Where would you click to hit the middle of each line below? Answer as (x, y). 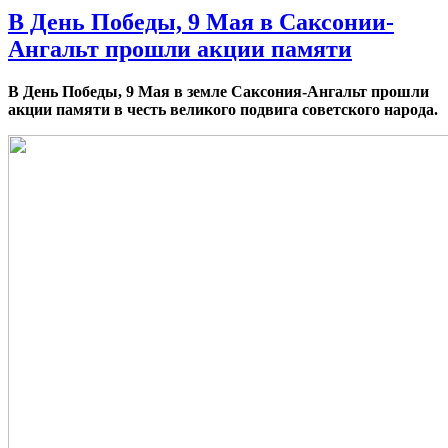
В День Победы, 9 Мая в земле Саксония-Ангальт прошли (218, 92)
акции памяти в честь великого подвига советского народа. (223, 110)
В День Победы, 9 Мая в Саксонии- (201, 22)
